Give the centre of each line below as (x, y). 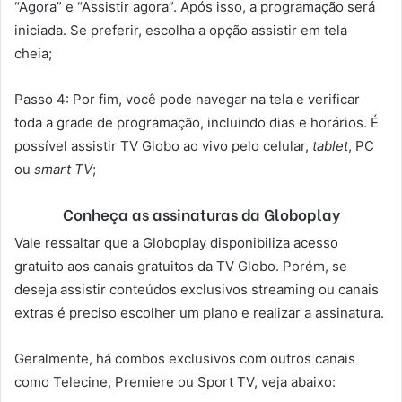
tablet (328, 145)
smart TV (63, 169)
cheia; (33, 53)
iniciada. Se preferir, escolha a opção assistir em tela (181, 30)
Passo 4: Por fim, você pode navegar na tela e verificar (187, 99)
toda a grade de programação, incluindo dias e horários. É (197, 122)
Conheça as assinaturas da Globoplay (201, 214)
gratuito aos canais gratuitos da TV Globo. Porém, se (181, 267)
